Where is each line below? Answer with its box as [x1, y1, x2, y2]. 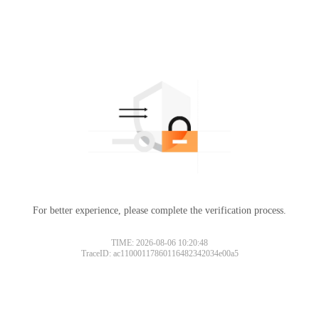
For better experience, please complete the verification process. [33, 204, 286, 216]
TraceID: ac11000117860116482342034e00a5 [80, 248, 239, 258]
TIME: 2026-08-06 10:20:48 [111, 237, 208, 248]
